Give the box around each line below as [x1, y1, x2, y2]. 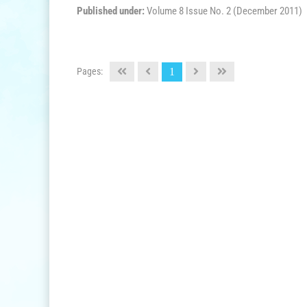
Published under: [77, 5, 147, 17]
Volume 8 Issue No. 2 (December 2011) [147, 5, 302, 17]
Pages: [77, 65, 103, 77]
